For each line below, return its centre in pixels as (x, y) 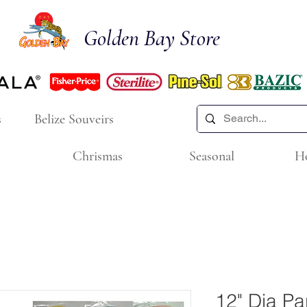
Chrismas (97, 156)
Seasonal (212, 156)
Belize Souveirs (74, 119)
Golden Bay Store (152, 38)
